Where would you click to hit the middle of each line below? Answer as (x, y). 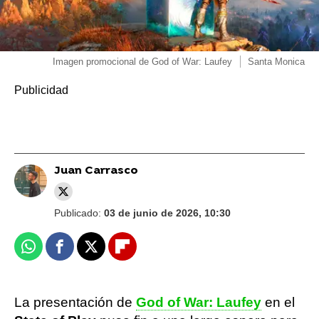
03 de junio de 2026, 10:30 (167, 213)
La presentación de (75, 302)
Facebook (87, 252)
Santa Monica (276, 62)
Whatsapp (56, 252)
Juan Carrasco (96, 171)
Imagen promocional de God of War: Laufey (142, 62)
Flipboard (150, 252)
